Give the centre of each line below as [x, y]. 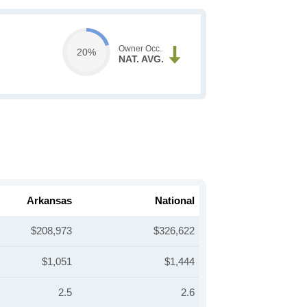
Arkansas [49, 200]
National [175, 200]
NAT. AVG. [141, 59]
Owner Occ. [140, 49]
